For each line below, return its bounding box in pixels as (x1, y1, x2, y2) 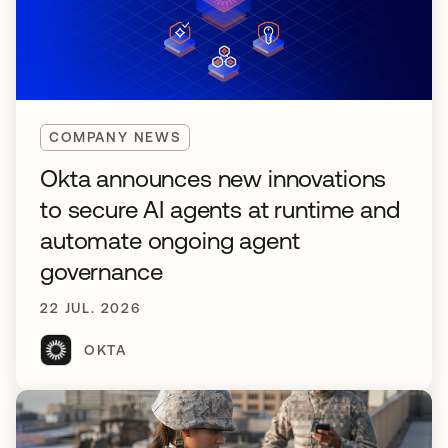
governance (40, 258, 163, 285)
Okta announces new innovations (40, 165, 387, 192)
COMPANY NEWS (49, 129, 182, 145)
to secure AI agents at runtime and (40, 196, 400, 223)
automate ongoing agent (40, 227, 300, 254)
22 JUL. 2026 (40, 300, 141, 316)
